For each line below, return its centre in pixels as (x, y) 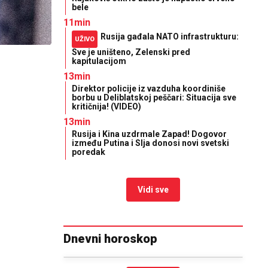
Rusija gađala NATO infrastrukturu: (170, 36)
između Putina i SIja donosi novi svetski (150, 143)
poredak (89, 152)
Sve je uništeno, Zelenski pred (131, 52)
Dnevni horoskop (110, 239)
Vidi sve (153, 190)
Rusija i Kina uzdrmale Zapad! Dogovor (149, 134)
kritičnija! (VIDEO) (106, 106)
